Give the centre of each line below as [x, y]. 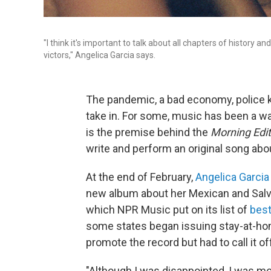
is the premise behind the [148, 132]
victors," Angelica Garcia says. [100, 55]
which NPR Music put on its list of [167, 210]
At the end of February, [141, 177]
